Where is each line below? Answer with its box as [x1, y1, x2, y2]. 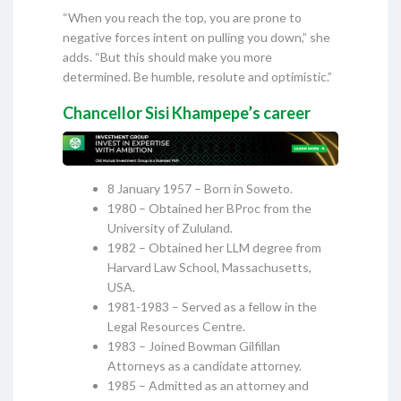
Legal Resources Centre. [107, 318, 245, 334]
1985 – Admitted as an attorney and [107, 377, 309, 393]
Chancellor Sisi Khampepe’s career [63, 102, 311, 123]
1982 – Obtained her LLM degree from [107, 239, 321, 255]
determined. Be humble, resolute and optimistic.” [63, 68, 332, 84]
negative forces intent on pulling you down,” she [63, 29, 330, 45]
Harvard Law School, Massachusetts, [107, 259, 311, 275]
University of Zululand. [107, 219, 233, 235]
